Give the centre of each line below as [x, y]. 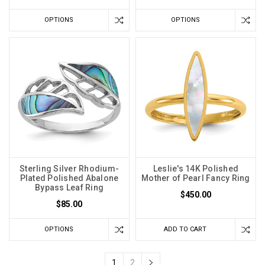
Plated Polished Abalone [69, 178]
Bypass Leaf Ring [69, 188]
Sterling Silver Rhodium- [69, 169]
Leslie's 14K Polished [196, 169]
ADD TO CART [185, 230]
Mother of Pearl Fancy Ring [196, 178]
